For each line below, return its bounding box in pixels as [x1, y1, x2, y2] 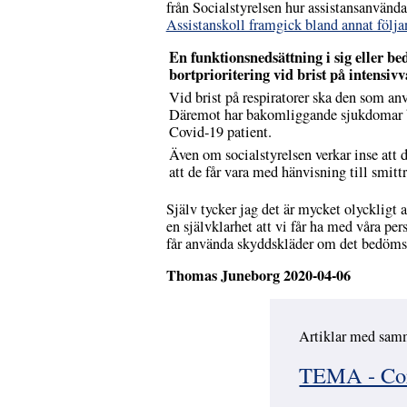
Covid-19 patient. [168, 122, 272, 143]
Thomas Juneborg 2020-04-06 [165, 264, 351, 287]
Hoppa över [299, 341, 366, 362]
